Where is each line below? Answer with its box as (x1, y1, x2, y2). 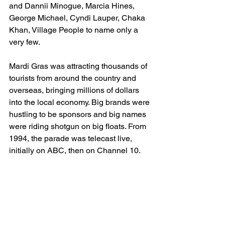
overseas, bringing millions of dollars (9, 85, 141, 95)
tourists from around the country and (9, 73, 138, 83)
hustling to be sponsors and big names (9, 109, 148, 119)
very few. (9, 37, 42, 47)
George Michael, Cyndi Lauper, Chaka (9, 13, 147, 23)
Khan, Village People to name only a (9, 25, 140, 35)
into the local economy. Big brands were (9, 97, 152, 107)
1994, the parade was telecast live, (9, 133, 134, 143)
